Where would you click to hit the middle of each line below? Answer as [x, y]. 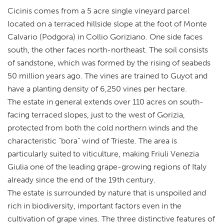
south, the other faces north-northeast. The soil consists [108, 49]
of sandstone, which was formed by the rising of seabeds [109, 62]
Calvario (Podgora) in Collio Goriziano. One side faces [105, 36]
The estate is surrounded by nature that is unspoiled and [107, 192]
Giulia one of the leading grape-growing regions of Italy [107, 166]
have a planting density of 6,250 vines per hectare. [97, 88]
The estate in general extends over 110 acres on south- [105, 101]
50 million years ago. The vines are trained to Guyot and [107, 75]
